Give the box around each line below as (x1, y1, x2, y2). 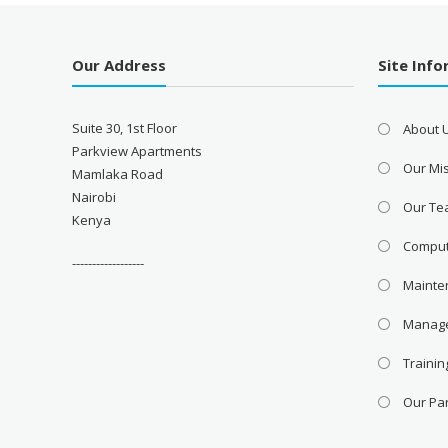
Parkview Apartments (72, 141, 203, 160)
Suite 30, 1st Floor (72, 118, 178, 137)
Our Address (72, 54, 167, 75)
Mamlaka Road (72, 164, 164, 183)
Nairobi (72, 187, 117, 206)
